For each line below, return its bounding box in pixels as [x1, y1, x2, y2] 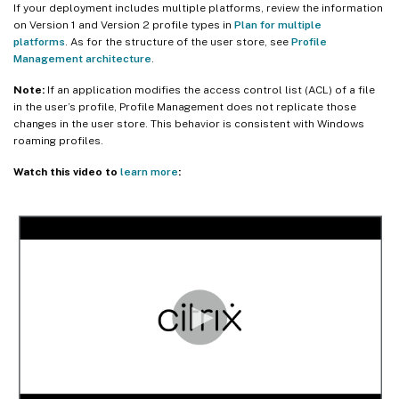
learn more [120, 166, 178, 179]
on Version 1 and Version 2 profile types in [13, 19, 234, 32]
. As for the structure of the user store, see [65, 36, 291, 49]
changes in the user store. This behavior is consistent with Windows [13, 118, 364, 131]
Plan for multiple [234, 19, 322, 32]
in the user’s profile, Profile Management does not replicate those [13, 101, 356, 114]
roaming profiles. [13, 134, 103, 148]
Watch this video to [13, 166, 120, 179]
